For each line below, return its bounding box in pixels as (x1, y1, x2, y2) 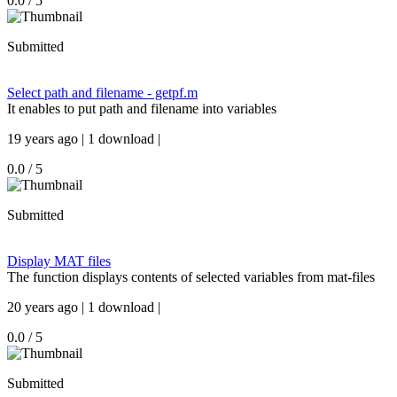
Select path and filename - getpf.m (7, 85, 198, 100)
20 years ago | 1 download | (7, 300, 160, 315)
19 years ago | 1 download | (7, 131, 160, 146)
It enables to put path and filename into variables (7, 101, 276, 116)
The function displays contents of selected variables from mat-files (7, 269, 375, 284)
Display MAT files (7, 253, 111, 269)
